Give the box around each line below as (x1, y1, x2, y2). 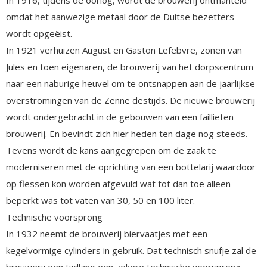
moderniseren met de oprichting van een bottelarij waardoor (6, 160, 256, 173)
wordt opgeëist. (6, 27, 72, 39)
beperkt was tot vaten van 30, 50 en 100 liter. (6, 194, 195, 206)
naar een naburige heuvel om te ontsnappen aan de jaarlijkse (6, 77, 255, 89)
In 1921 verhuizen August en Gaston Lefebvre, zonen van (6, 44, 242, 56)
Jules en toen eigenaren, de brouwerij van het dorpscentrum (6, 60, 253, 73)
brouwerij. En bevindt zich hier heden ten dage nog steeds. (6, 127, 247, 139)
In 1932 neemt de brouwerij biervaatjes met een (6, 227, 207, 240)
